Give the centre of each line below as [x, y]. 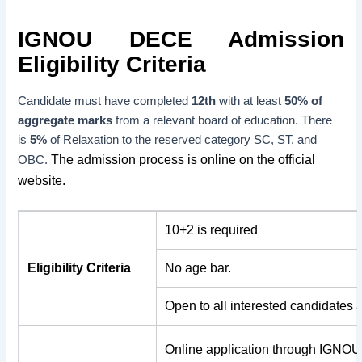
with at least [250, 101]
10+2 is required [213, 230]
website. [42, 181]
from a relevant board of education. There [223, 121]
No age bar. [198, 268]
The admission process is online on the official [183, 160]
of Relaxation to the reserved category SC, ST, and [182, 140]
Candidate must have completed [105, 101]
